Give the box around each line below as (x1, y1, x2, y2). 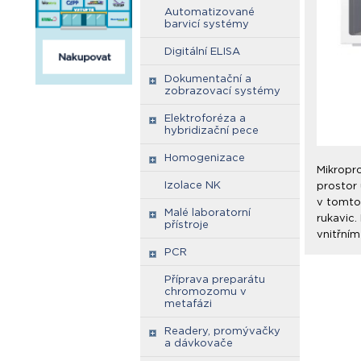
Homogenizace (164, 151, 245, 164)
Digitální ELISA (164, 45, 240, 57)
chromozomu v (164, 285, 247, 297)
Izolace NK (164, 179, 221, 191)
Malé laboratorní (164, 206, 251, 218)
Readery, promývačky (164, 325, 280, 337)
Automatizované (164, 6, 255, 18)
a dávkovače (164, 337, 233, 349)
